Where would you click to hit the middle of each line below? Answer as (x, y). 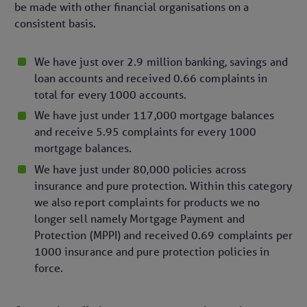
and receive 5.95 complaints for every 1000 (145, 132)
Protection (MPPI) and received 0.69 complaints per (163, 235)
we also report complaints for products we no (147, 202)
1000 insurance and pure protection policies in (152, 251)
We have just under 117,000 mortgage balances (154, 115)
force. (49, 268)
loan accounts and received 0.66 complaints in (151, 78)
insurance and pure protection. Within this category (163, 185)
